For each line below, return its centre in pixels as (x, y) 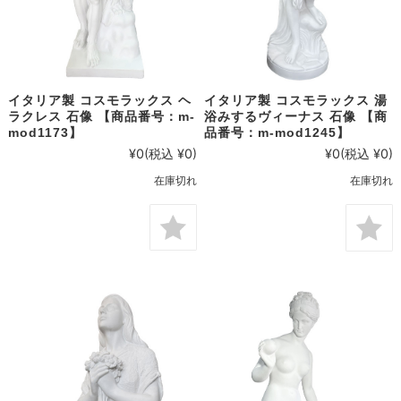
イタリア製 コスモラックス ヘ (99, 100)
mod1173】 (45, 132)
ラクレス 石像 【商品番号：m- (101, 116)
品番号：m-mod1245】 (277, 133)
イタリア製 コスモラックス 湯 (296, 101)
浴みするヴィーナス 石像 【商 (296, 117)
